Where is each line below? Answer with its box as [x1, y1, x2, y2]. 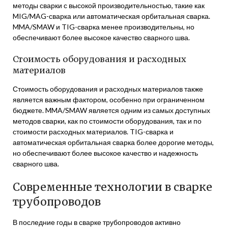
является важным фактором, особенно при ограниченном [13, 95, 205, 104]
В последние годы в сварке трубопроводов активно [13, 218, 181, 226]
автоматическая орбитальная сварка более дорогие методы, [13, 138, 214, 147]
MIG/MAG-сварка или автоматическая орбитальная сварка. [13, 12, 210, 20]
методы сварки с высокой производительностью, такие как [13, 1, 205, 10]
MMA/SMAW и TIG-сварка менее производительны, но [13, 22, 194, 31]
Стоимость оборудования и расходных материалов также [13, 84, 203, 93]
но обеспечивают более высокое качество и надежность [13, 149, 198, 157]
